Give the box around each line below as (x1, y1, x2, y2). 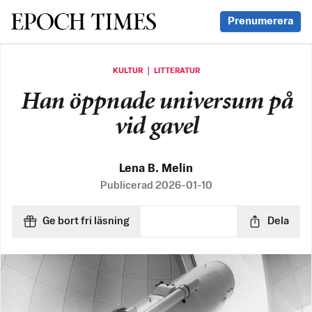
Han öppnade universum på (19, 91, 292, 115)
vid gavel (114, 116, 198, 140)
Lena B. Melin (119, 163, 193, 175)
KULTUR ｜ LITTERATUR (112, 67, 200, 75)
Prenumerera (228, 16, 293, 26)
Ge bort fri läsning (42, 216, 130, 226)
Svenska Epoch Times (10, 13, 155, 29)
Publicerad (100, 180, 155, 191)
